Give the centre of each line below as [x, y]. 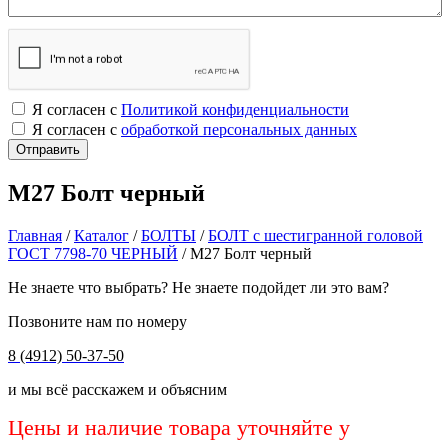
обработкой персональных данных [239, 129]
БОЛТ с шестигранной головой [315, 235]
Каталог [101, 235]
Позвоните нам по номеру [97, 321]
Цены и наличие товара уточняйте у [179, 427]
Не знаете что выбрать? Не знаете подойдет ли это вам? [198, 287]
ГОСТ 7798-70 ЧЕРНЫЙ [93, 253]
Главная [35, 235]
